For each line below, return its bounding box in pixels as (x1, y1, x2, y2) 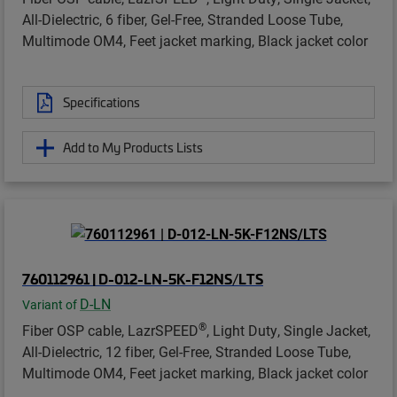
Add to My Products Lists (63, 138, 203, 157)
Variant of (22, 297, 80, 314)
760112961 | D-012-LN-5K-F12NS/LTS (22, 269, 263, 289)
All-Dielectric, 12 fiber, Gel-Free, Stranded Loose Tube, (22, 342, 351, 362)
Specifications (63, 93, 140, 112)
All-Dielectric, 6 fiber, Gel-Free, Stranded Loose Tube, (22, 10, 343, 29)
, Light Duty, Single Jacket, (206, 321, 370, 340)
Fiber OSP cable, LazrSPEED (22, 321, 198, 340)
